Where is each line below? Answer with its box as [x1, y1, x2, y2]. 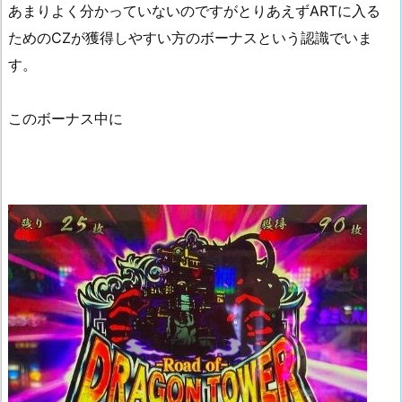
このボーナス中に [8, 109, 123, 127]
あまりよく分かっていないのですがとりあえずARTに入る [8, 2, 380, 20]
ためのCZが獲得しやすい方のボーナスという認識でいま [8, 29, 372, 47]
